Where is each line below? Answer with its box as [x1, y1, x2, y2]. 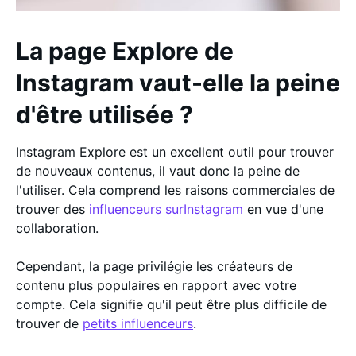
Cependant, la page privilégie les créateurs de [16, 257, 292, 274]
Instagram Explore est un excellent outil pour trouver [16, 143, 334, 160]
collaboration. [16, 219, 103, 236]
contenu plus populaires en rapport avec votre [16, 277, 296, 293]
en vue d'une [247, 200, 323, 217]
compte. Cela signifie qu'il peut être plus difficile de [16, 296, 327, 312]
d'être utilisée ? [16, 99, 193, 129]
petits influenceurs [83, 315, 193, 331]
